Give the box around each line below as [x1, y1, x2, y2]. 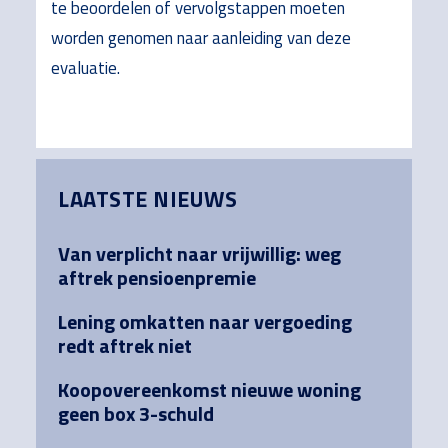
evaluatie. [50, 55, 120, 82]
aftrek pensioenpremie [58, 261, 257, 293]
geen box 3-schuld [58, 397, 215, 429]
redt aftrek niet [58, 329, 193, 361]
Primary [34, 153, 142, 200]
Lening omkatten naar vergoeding [58, 305, 353, 337]
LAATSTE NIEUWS [58, 181, 238, 216]
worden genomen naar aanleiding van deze [50, 25, 351, 52]
